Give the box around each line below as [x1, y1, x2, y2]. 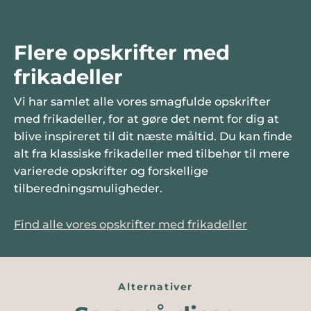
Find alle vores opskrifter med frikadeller [13, 217, 247, 232]
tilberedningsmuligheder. [13, 181, 162, 196]
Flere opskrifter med [13, 40, 230, 65]
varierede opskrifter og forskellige [13, 164, 208, 178]
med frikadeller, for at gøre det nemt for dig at [13, 112, 279, 126]
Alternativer [118, 280, 193, 294]
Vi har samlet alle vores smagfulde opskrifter [13, 94, 271, 109]
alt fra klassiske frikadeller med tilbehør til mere [13, 146, 289, 161]
